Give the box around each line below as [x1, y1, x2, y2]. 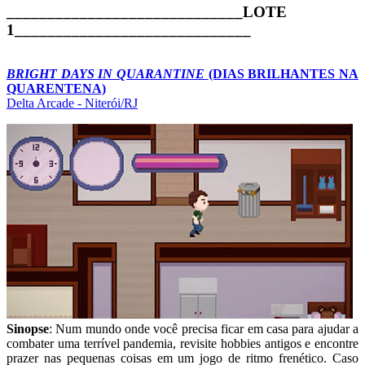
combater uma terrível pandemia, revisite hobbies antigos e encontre [7, 336, 358, 350]
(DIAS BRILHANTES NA [208, 66, 359, 81]
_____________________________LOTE [7, 2, 287, 20]
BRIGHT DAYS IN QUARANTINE [7, 66, 209, 81]
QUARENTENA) [7, 81, 106, 95]
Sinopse [7, 321, 49, 336]
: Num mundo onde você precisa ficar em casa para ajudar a [49, 321, 358, 336]
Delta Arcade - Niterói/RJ [7, 95, 138, 110]
